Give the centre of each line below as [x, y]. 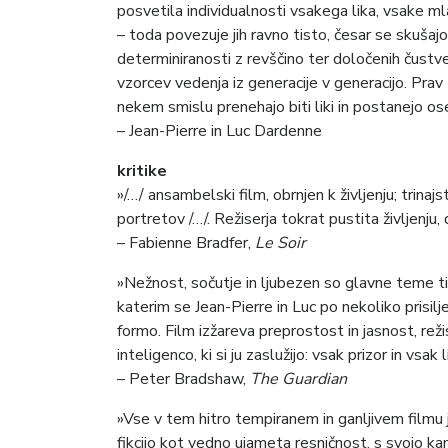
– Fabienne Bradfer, [186, 243]
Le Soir [280, 243]
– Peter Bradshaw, [183, 379]
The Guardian [298, 379]
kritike [144, 171]
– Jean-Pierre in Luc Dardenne [219, 131]
